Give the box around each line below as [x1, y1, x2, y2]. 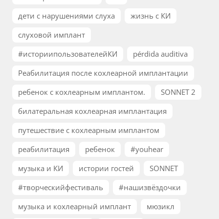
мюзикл [147, 201, 175, 212]
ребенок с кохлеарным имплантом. [18, 87, 145, 97]
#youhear [131, 144, 163, 154]
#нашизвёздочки [119, 182, 181, 193]
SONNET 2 [161, 87, 196, 97]
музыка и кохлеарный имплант [18, 201, 131, 212]
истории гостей [79, 163, 134, 174]
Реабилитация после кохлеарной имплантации [18, 68, 188, 78]
